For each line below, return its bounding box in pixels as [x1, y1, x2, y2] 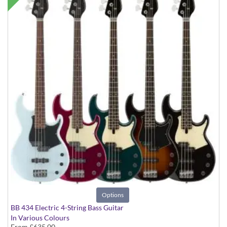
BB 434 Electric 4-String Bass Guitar [11, 203, 124, 212]
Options [102, 191, 124, 199]
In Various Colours [11, 213, 69, 222]
